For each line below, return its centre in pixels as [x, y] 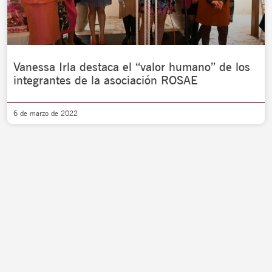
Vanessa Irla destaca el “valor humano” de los [132, 67]
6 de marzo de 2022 [46, 113]
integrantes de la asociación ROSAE [106, 80]
